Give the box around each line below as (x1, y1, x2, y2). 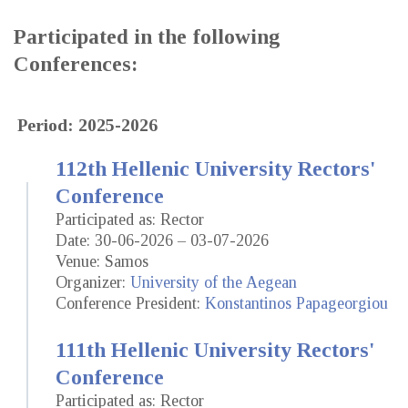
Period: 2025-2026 (17, 114, 158, 135)
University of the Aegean (130, 272, 297, 291)
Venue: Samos (56, 251, 148, 270)
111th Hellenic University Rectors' (56, 337, 375, 362)
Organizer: (56, 272, 130, 291)
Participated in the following (14, 24, 280, 48)
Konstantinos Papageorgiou (205, 293, 388, 312)
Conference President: (56, 293, 205, 312)
